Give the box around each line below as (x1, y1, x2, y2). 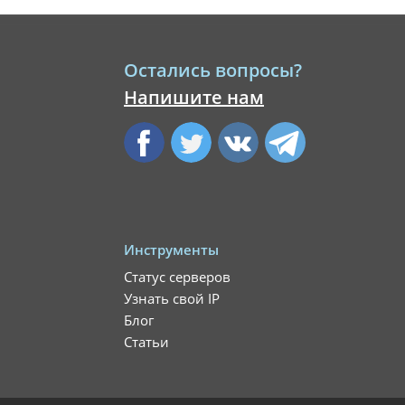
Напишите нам (124, 85, 264, 109)
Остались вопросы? (124, 58, 302, 82)
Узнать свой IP (124, 289, 220, 307)
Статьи (124, 333, 169, 351)
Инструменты (124, 240, 219, 259)
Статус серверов (124, 268, 231, 286)
